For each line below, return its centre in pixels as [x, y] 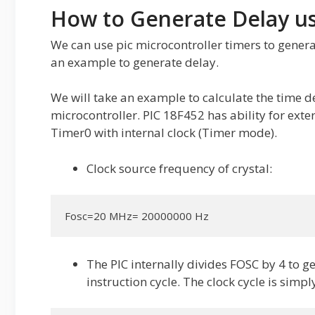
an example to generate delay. [135, 62]
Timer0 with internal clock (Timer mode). [164, 133]
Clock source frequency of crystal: [179, 168]
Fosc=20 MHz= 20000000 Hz [137, 216]
